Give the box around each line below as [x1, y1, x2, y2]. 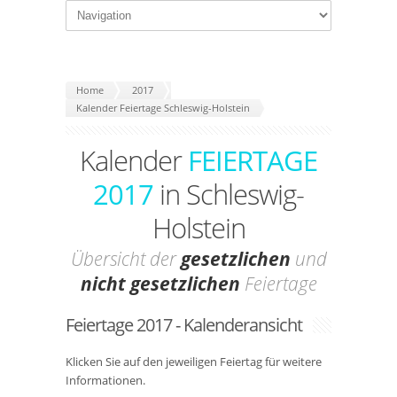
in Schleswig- [153, 175, 304, 213]
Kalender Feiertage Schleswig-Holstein [76, 101, 250, 114]
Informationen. [66, 372, 145, 388]
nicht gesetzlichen [80, 271, 240, 296]
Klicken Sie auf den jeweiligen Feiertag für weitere [66, 354, 322, 370]
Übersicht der [70, 246, 181, 271]
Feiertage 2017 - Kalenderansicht [66, 313, 302, 337]
